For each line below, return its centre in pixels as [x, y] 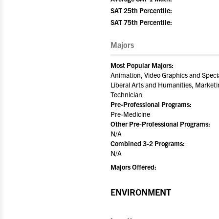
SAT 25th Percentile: [141, 10]
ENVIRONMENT [141, 192]
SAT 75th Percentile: [141, 22]
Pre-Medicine [130, 114]
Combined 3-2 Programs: [148, 143]
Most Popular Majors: [142, 65]
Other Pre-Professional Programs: [160, 124]
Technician [126, 94]
